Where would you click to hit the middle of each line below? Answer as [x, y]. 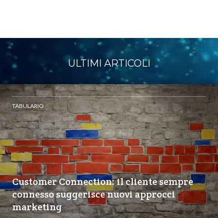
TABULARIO [28, 106]
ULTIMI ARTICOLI [109, 63]
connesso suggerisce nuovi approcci [94, 194]
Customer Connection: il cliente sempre [103, 181]
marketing [37, 207]
